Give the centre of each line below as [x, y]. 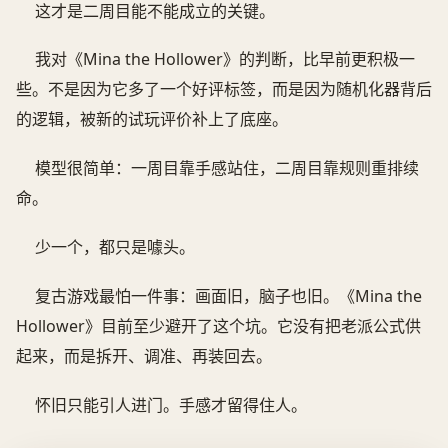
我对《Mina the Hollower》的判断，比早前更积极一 [225, 59]
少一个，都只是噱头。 [115, 247]
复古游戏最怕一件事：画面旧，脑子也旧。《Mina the [229, 296]
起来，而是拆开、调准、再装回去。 [144, 356]
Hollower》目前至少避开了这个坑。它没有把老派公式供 [218, 326]
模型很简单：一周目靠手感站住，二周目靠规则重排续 [227, 168]
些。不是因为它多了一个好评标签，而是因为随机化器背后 [224, 89]
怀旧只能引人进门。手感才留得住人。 [171, 404]
